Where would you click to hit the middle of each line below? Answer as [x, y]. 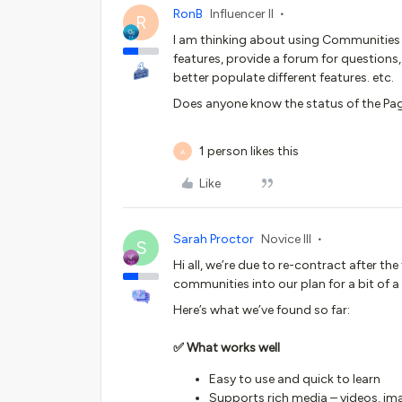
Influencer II [242, 14]
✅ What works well [227, 348]
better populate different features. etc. [284, 78]
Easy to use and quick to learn [295, 379]
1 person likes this [249, 151]
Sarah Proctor [214, 239]
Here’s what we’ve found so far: [262, 310]
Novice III [286, 239]
